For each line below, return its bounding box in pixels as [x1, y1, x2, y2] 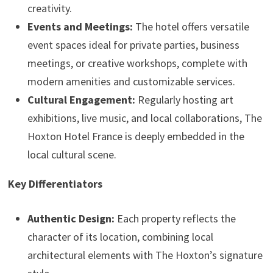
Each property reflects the [114, 211, 236, 225]
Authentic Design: [27, 211, 115, 225]
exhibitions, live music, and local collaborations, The [27, 111, 262, 125]
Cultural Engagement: [27, 93, 135, 107]
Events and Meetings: [27, 19, 133, 34]
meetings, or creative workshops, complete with [27, 56, 247, 70]
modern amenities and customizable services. [27, 74, 235, 88]
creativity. [27, 1, 72, 15]
